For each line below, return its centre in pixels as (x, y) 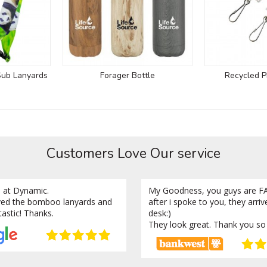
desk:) (159, 213)
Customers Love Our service (133, 153)
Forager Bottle (127, 75)
